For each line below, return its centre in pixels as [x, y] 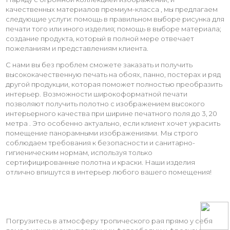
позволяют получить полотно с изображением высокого [105, 103]
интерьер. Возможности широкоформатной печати [97, 94]
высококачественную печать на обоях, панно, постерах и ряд [113, 74]
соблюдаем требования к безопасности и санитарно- [100, 142]
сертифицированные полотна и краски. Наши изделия [100, 162]
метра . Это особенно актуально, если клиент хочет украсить [113, 123]
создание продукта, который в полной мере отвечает [100, 38]
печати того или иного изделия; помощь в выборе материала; [113, 28]
